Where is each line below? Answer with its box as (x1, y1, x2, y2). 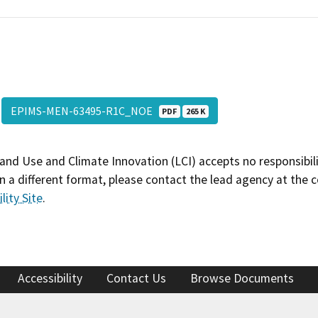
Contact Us (106, 270, 166, 287)
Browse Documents (190, 270, 294, 287)
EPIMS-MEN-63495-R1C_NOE (10, 103, 159, 118)
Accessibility (18, 270, 82, 287)
